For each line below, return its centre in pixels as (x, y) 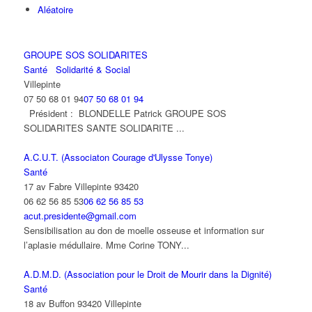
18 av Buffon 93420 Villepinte (82, 304)
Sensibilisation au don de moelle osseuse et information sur (143, 231)
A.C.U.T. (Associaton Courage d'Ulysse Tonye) (118, 157)
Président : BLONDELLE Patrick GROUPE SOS (125, 114)
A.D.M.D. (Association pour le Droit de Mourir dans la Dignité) (147, 274)
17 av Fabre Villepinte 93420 (81, 187)
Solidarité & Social (91, 70)
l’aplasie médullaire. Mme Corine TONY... (106, 245)
